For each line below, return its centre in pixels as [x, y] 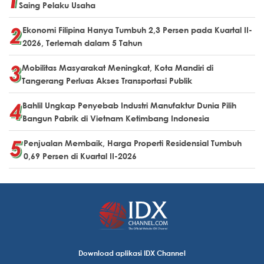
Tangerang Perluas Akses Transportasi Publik [107, 80]
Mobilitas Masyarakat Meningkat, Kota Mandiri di [118, 67]
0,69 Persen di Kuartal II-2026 [80, 156]
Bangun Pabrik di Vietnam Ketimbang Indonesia [116, 118]
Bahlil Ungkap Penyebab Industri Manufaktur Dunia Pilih [129, 105]
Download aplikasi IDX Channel [132, 253]
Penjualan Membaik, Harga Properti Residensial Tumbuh [133, 143]
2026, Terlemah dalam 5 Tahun [82, 42]
